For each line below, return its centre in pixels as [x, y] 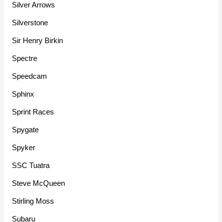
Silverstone [30, 23]
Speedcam [30, 76]
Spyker [24, 148]
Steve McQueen [39, 183]
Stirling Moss [33, 201]
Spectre [25, 58]
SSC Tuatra [31, 166]
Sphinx [23, 94]
